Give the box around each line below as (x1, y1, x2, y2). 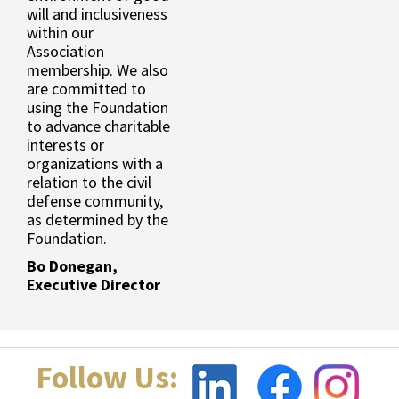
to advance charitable (27, 116, 170, 137)
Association (27, 41, 104, 62)
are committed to (27, 78, 146, 100)
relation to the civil (27, 172, 151, 193)
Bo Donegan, (27, 256, 118, 277)
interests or (27, 134, 104, 156)
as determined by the (27, 209, 168, 231)
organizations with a (27, 153, 163, 175)
